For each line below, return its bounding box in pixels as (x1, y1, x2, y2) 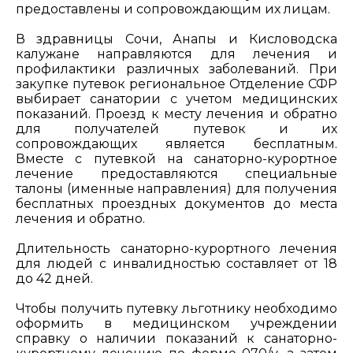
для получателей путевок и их (16, 121, 337, 136)
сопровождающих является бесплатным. (16, 136, 337, 151)
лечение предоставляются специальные (16, 165, 337, 181)
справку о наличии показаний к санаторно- (16, 330, 337, 346)
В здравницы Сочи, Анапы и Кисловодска (16, 31, 337, 46)
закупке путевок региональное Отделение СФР (16, 76, 337, 91)
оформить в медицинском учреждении (16, 315, 337, 331)
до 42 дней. (16, 270, 93, 286)
